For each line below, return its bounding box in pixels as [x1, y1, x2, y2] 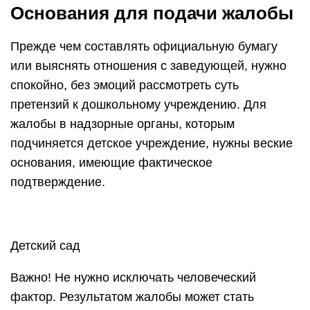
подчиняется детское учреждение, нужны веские [10, 136, 293, 150]
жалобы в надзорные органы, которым [10, 117, 235, 131]
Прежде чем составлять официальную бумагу [10, 39, 277, 53]
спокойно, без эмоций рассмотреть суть [10, 78, 239, 92]
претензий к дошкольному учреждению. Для [10, 98, 266, 111]
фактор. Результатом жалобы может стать [10, 290, 254, 304]
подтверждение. [10, 175, 105, 189]
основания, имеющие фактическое [10, 156, 212, 170]
